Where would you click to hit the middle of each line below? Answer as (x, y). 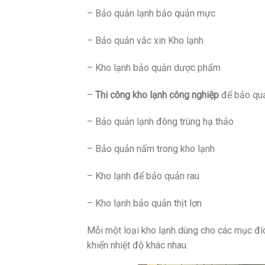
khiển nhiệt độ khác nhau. (138, 245)
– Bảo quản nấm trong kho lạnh (151, 149)
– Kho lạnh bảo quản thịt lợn (144, 203)
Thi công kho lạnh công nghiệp (157, 95)
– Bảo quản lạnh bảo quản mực (151, 14)
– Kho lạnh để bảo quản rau (143, 176)
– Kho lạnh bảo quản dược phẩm (154, 67)
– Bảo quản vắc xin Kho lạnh (145, 41)
